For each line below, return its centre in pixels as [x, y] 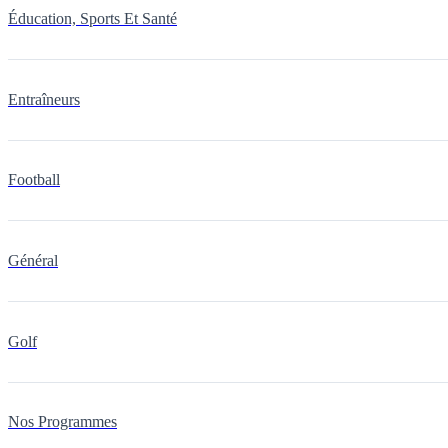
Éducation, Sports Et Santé [92, 19]
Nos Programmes [62, 422]
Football [34, 180]
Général [33, 261]
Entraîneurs [44, 99]
